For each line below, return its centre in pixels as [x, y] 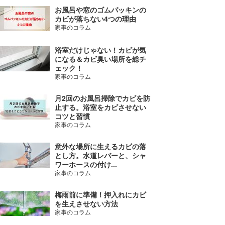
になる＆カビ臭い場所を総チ [100, 59]
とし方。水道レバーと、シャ [100, 155]
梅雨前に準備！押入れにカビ [100, 194]
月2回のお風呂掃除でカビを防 [102, 98]
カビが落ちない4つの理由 [95, 19]
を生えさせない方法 [86, 203]
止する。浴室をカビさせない [100, 107]
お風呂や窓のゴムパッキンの [100, 10]
